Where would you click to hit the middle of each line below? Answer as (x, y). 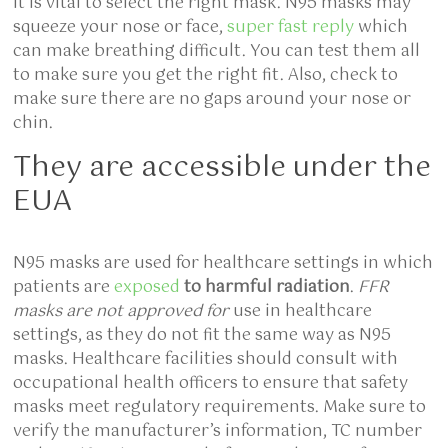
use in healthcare (303, 311)
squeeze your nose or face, (120, 27)
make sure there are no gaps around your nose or (212, 99)
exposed (147, 287)
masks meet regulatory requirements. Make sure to (220, 407)
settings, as (58, 335)
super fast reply (291, 27)
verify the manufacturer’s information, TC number (218, 431)
